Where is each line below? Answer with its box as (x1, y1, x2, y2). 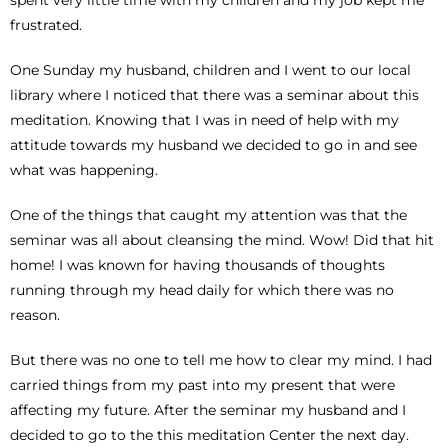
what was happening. (10, 160, 158, 179)
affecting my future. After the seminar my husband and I (10, 400, 406, 419)
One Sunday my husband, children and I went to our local (10, 60, 411, 79)
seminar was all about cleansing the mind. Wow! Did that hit (10, 230, 434, 249)
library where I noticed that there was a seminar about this (10, 85, 419, 104)
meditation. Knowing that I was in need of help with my (10, 110, 399, 129)
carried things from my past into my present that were (10, 375, 395, 394)
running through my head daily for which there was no (10, 280, 394, 299)
